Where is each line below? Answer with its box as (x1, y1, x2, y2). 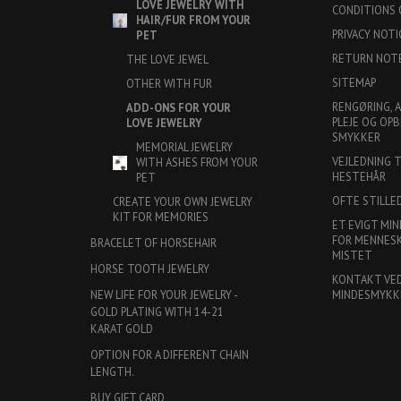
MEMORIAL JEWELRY (136, 139, 233, 154)
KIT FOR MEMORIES (113, 209, 209, 224)
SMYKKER (331, 129, 380, 144)
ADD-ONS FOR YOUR (126, 99, 231, 115)
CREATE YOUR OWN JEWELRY (113, 193, 252, 209)
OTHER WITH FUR (126, 75, 212, 90)
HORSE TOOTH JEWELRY (90, 260, 209, 276)
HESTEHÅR (331, 168, 386, 183)
